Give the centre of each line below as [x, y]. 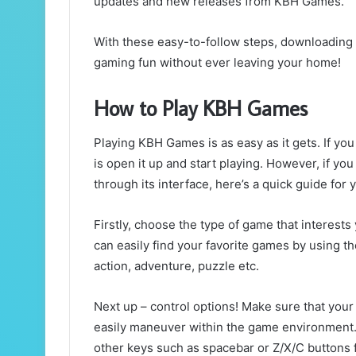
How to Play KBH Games [201, 107]
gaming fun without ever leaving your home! [217, 62]
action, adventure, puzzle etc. [176, 266]
